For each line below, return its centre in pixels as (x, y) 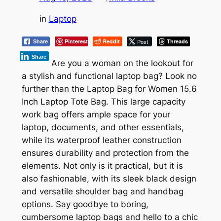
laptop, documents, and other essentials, (103, 128)
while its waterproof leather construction (101, 140)
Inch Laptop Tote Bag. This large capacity (103, 102)
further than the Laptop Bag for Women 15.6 (109, 89)
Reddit (111, 41)
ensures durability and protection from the (105, 153)
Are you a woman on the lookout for (122, 63)
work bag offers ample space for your (96, 115)
